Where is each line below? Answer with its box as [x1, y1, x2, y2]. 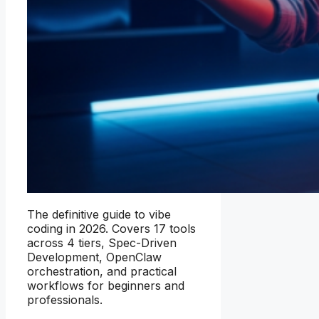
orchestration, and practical [27, 264, 177, 279]
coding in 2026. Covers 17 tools [27, 221, 196, 236]
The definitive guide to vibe [27, 207, 171, 222]
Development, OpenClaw [27, 250, 162, 265]
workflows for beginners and [27, 278, 184, 293]
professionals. [27, 293, 103, 308]
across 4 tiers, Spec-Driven [27, 236, 177, 251]
